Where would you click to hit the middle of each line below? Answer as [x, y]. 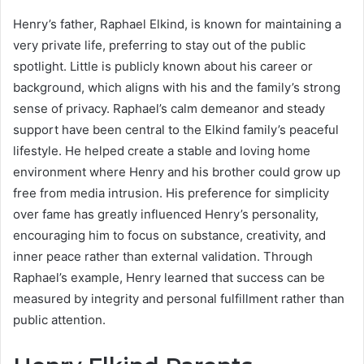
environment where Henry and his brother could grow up [177, 171]
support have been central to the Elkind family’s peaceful [176, 129]
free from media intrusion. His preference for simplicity [171, 193]
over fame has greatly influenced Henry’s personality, [166, 214]
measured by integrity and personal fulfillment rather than [179, 298]
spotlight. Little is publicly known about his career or [163, 66]
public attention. [59, 319]
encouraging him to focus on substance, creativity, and [169, 235]
